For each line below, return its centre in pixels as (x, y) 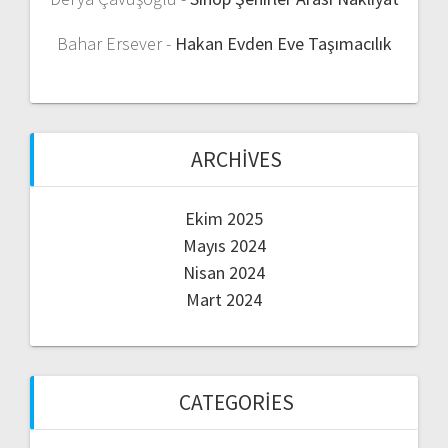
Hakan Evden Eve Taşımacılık (283, 44)
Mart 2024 (224, 300)
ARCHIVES (236, 160)
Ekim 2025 (224, 219)
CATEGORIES (236, 403)
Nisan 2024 (224, 273)
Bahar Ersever (109, 44)
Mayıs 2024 (224, 246)
